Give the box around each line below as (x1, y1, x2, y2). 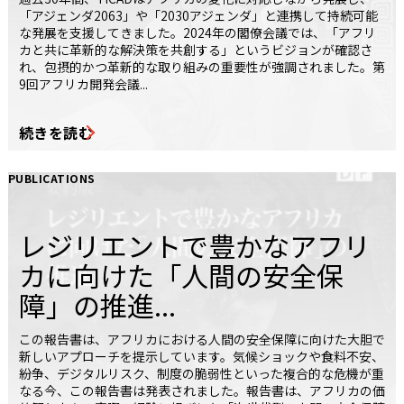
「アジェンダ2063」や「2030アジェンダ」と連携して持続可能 (19, 6, 378, 25)
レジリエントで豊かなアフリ (19, 225, 371, 266)
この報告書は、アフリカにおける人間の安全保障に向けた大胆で (19, 330, 385, 349)
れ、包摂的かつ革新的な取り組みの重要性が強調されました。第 (19, 58, 385, 77)
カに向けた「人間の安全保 (19, 255, 344, 296)
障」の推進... (19, 285, 176, 326)
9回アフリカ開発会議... (19, 75, 148, 94)
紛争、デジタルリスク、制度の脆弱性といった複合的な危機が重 (19, 364, 384, 383)
